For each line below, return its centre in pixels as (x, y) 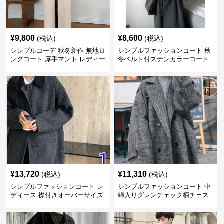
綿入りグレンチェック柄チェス (163, 195)
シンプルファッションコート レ (57, 187)
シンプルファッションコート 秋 (164, 51)
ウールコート (30, 204)
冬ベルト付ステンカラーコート (163, 59)
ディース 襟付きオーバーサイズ (57, 195)
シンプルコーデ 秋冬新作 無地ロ (58, 51)
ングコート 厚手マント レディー (58, 59)
